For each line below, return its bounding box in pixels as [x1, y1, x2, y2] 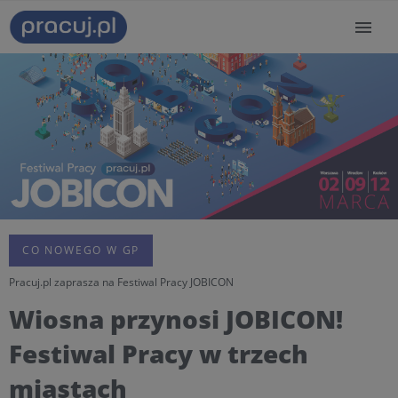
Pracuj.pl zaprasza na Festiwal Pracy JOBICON [9, 274, 234, 290]
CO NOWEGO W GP [22, 242, 140, 258]
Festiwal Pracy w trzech [9, 336, 308, 370]
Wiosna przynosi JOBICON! [9, 301, 343, 336]
